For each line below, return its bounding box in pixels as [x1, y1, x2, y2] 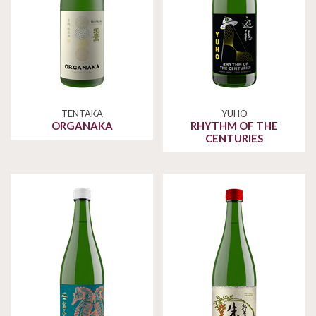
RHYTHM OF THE [190, 119, 278, 133]
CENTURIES [205, 132, 263, 145]
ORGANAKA [51, 119, 113, 133]
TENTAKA [61, 108, 103, 120]
